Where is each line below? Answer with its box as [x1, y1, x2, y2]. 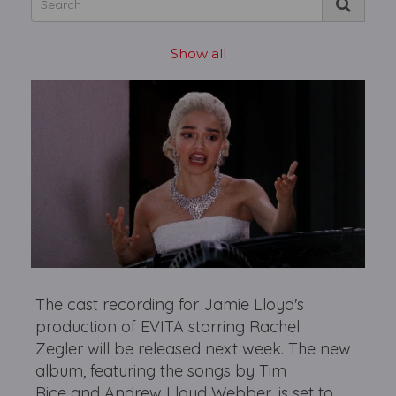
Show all [170, 45, 226, 62]
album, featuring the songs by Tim [35, 360, 287, 381]
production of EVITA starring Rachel [35, 316, 301, 337]
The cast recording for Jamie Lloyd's [35, 293, 305, 315]
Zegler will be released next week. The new [35, 338, 352, 359]
